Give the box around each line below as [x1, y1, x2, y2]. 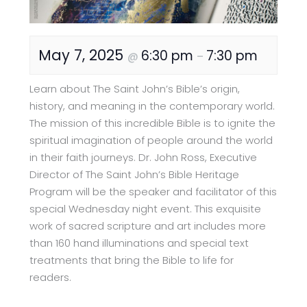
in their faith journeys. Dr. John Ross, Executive [29, 149, 258, 164]
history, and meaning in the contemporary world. [29, 98, 275, 113]
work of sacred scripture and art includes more [29, 218, 267, 233]
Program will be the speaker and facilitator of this [29, 184, 278, 199]
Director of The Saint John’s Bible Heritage [29, 167, 240, 182]
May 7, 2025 [38, 45, 128, 65]
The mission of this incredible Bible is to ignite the [29, 115, 276, 130]
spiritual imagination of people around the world [29, 132, 273, 147]
